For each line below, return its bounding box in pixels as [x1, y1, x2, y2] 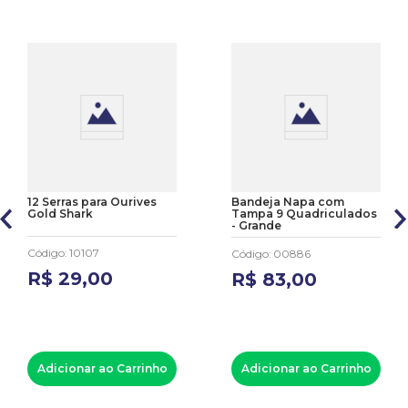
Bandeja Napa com [231, 195, 344, 209]
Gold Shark [27, 207, 93, 220]
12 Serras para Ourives [27, 195, 157, 209]
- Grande [231, 219, 281, 232]
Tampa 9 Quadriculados [231, 207, 377, 220]
